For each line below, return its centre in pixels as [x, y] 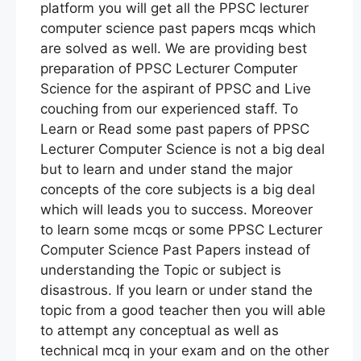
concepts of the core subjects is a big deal [178, 189]
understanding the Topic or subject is [161, 270]
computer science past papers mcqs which [178, 28]
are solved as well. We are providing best [174, 48]
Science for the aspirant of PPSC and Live [176, 88]
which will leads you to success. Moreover [176, 209]
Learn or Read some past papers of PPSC [175, 129]
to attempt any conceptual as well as [160, 330]
